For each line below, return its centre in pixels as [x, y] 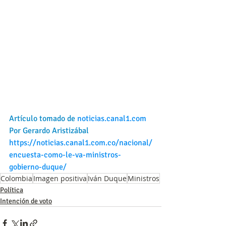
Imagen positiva [60, 178]
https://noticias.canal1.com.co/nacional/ [81, 143]
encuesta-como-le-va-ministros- [65, 155]
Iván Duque [107, 178]
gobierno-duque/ [38, 167]
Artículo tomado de [43, 118]
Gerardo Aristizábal [56, 130]
